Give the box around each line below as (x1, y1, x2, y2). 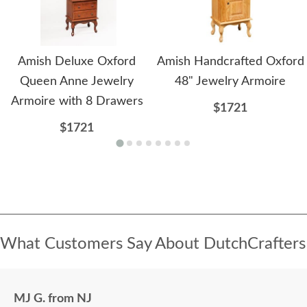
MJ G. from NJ (14, 293, 92, 306)
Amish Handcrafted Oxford (156, 56, 304, 69)
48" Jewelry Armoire (175, 75, 286, 88)
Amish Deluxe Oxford (18, 56, 136, 69)
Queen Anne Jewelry (20, 75, 134, 88)
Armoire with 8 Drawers (10, 95, 143, 108)
